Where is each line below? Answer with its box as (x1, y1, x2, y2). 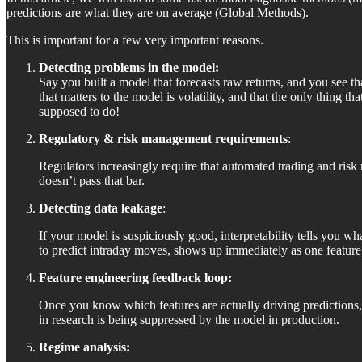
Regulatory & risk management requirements (39, 131, 288, 145)
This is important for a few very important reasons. (6, 32, 263, 47)
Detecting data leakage (39, 200, 162, 215)
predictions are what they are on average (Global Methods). (6, 5, 309, 19)
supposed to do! (39, 103, 120, 118)
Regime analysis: (39, 339, 130, 354)
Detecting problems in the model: (39, 60, 219, 74)
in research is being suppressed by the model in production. (39, 312, 339, 326)
